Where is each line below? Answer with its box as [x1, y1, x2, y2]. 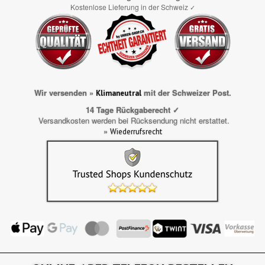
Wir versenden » [34, 86, 96, 98]
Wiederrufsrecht [109, 126, 162, 137]
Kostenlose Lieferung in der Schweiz [70, 1, 190, 12]
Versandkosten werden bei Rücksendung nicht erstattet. [35, 114, 230, 126]
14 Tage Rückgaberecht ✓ [86, 104, 179, 115]
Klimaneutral [95, 88, 141, 98]
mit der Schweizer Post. [141, 86, 231, 98]
